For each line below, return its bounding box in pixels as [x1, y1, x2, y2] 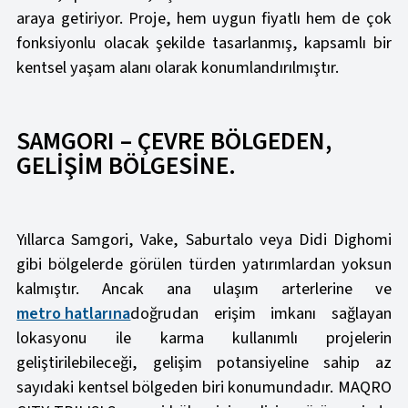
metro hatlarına [16, 301, 131, 326]
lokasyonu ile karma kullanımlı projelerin [16, 326, 392, 351]
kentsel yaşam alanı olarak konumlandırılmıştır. [16, 56, 340, 80]
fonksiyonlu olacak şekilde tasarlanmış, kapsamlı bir [16, 31, 392, 56]
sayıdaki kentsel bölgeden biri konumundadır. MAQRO [16, 375, 392, 400]
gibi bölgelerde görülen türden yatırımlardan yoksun [16, 252, 392, 277]
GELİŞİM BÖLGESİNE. [16, 148, 237, 185]
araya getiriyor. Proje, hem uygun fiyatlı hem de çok [16, 6, 392, 31]
